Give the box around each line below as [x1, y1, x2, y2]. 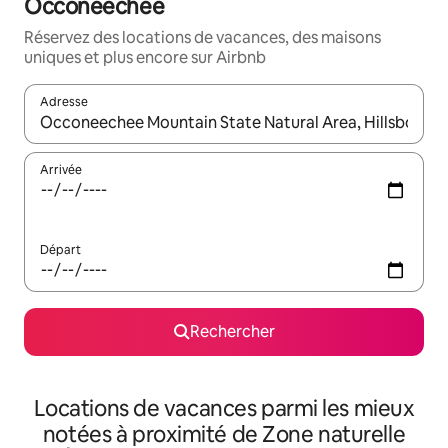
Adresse [40, 94, 88, 110]
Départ [40, 242, 81, 258]
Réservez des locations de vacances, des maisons [24, 27, 381, 48]
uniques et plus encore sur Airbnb [24, 47, 266, 68]
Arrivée [40, 162, 82, 178]
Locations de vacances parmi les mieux [33, 394, 415, 423]
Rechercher [189, 321, 275, 342]
